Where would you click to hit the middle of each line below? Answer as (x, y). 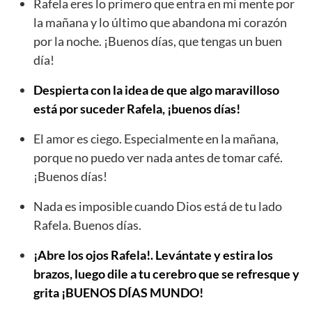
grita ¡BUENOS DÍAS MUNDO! (118, 293)
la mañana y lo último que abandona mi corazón (160, 23)
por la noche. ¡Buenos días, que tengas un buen (158, 41)
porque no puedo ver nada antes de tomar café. (158, 158)
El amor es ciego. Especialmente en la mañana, (156, 139)
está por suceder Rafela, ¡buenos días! (137, 109)
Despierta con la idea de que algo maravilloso (156, 90)
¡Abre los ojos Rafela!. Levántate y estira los (153, 255)
